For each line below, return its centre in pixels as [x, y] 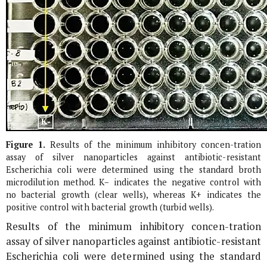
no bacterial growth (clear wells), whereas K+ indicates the [133, 194]
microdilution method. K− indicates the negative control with [133, 182]
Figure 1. [26, 144]
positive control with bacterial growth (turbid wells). [110, 207]
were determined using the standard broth [166, 169]
